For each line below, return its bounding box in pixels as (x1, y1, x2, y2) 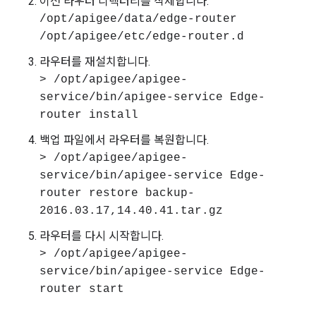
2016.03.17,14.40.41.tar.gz (39, 205, 223, 217)
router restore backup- (39, 187, 195, 200)
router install (39, 109, 138, 121)
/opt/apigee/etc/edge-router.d (39, 30, 244, 43)
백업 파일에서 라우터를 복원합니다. (39, 133, 209, 147)
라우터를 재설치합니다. (39, 55, 150, 68)
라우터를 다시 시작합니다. (39, 229, 164, 243)
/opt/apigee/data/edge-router (39, 13, 237, 25)
